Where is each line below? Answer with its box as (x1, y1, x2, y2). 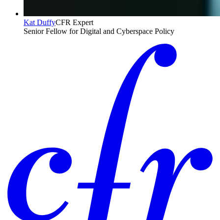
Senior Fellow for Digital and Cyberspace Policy (24, 27, 174, 36)
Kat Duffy (24, 18, 55, 27)
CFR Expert (55, 18, 93, 27)
